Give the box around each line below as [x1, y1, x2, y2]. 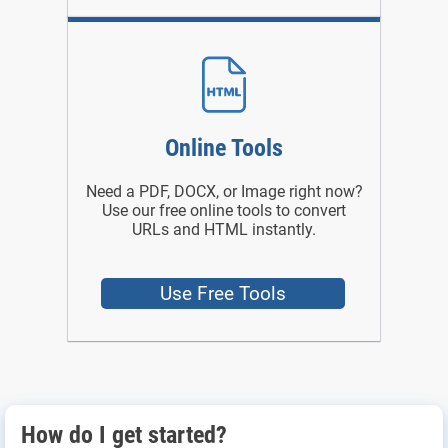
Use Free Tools [160, 281, 287, 305]
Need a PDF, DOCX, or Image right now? [85, 181, 363, 201]
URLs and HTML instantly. [132, 219, 316, 239]
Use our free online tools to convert [102, 200, 346, 220]
